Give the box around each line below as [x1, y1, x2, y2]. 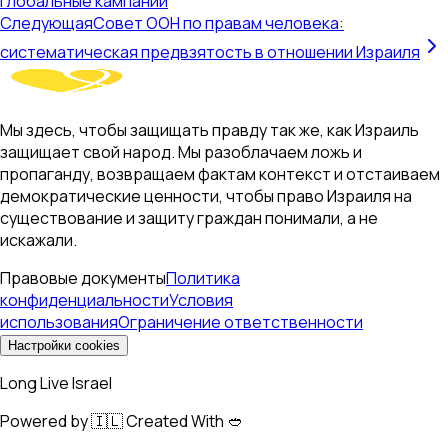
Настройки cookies [8, 338, 120, 354]
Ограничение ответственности [118, 311, 363, 334]
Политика [166, 267, 240, 290]
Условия [169, 289, 233, 312]
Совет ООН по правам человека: [93, 12, 344, 35]
